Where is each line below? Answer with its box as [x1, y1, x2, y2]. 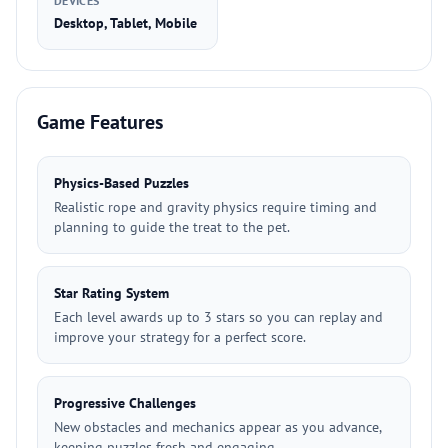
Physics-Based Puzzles [54, 174, 189, 192]
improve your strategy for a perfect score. [54, 328, 306, 346]
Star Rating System [54, 284, 169, 302]
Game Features [37, 109, 163, 135]
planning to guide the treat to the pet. [54, 218, 290, 236]
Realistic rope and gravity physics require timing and [54, 198, 377, 216]
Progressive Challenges [54, 394, 196, 412]
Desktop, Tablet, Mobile [54, 14, 197, 32]
